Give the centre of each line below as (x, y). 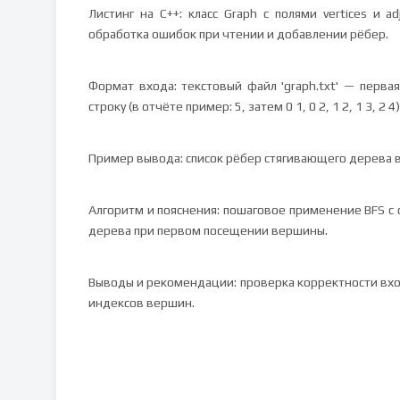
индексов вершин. (142, 303)
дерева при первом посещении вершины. (208, 230)
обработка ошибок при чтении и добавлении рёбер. (238, 34)
